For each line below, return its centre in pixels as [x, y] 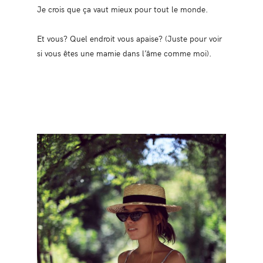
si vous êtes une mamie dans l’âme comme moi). [124, 53]
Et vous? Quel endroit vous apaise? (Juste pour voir [129, 38]
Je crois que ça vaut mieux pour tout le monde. [122, 9]
